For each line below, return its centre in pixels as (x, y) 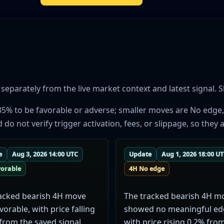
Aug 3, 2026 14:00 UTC (45, 154)
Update (140, 154)
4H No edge (146, 168)
